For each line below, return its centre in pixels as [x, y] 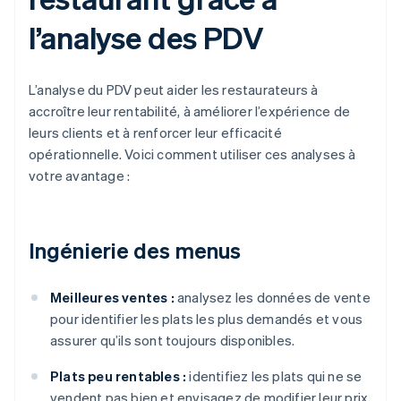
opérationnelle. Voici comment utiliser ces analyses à [192, 154]
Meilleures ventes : [112, 298]
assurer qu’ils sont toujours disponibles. [173, 341]
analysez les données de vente [272, 298]
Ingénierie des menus [135, 251]
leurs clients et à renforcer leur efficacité [155, 133]
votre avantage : [80, 176]
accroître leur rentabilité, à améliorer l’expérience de [190, 111]
